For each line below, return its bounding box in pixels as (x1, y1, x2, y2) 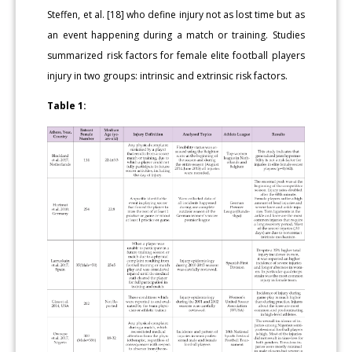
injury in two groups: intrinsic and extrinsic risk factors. (47, 69, 288, 83)
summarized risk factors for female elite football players (47, 49, 305, 63)
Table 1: (47, 99, 87, 113)
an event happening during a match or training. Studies (47, 28, 305, 42)
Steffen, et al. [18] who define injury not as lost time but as (47, 8, 305, 22)
